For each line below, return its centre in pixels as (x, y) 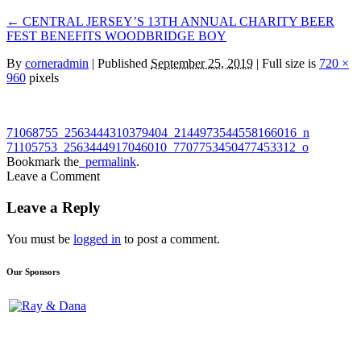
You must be (40, 239)
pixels (42, 78)
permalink (108, 162)
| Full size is (286, 64)
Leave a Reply (54, 207)
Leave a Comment (53, 176)
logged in (97, 239)
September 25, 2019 (202, 64)
